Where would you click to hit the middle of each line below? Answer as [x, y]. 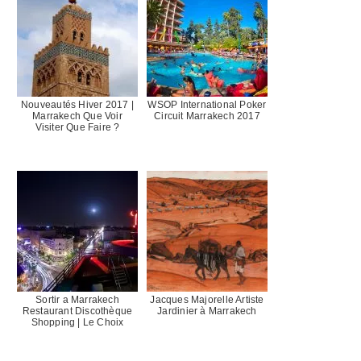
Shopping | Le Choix [77, 323]
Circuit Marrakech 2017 [207, 116]
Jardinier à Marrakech [207, 311]
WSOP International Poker [207, 105]
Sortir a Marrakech [77, 300]
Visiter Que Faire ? [77, 128]
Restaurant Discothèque [77, 311]
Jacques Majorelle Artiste [207, 300]
